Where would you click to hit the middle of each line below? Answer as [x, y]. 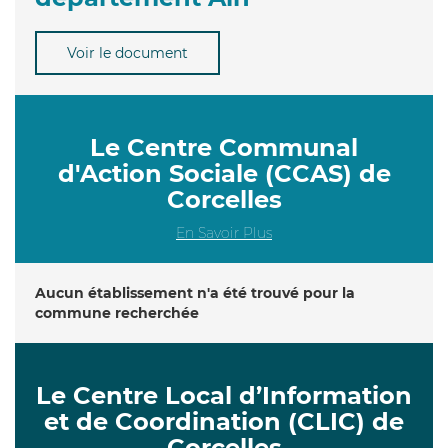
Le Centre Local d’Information [224, 395]
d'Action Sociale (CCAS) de [224, 173]
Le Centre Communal [224, 147]
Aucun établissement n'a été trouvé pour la [195, 292]
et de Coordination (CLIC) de [224, 421]
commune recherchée [117, 312]
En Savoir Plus [224, 232]
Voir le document [127, 52]
